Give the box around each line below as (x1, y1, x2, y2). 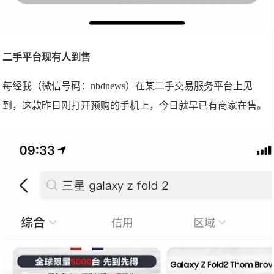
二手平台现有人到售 (2, 51, 91, 62)
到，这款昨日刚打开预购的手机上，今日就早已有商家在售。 (2, 100, 267, 111)
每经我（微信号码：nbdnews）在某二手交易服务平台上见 (2, 80, 253, 91)
